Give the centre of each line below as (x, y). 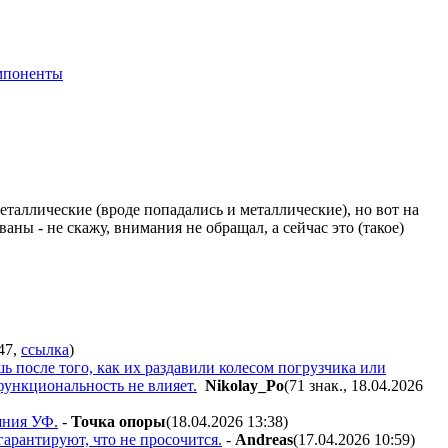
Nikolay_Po (244, 385)
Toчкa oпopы (118, 421)
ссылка (45, 349)
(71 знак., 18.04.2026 (353, 385)
